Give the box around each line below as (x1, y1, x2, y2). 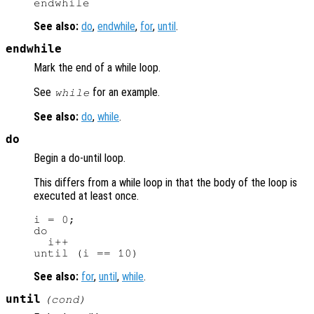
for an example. (90, 86, 161, 100)
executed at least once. (34, 189, 139, 203)
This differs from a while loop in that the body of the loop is (34, 176, 297, 190)
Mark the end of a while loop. (34, 61, 161, 75)
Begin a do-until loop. (34, 151, 125, 165)
